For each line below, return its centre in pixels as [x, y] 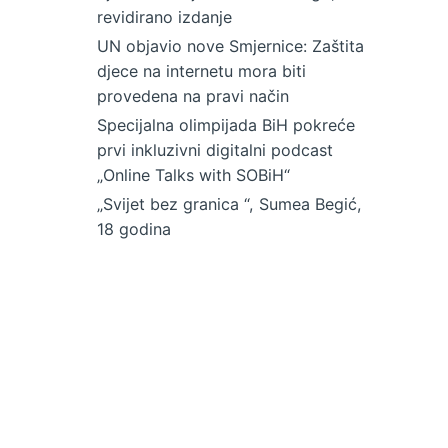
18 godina [134, 229]
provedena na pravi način [193, 96]
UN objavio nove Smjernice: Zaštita [230, 46]
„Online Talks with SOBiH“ [193, 175]
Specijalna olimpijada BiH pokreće [226, 125]
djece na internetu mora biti [201, 71]
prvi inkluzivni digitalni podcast [215, 150]
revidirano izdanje [164, 17]
